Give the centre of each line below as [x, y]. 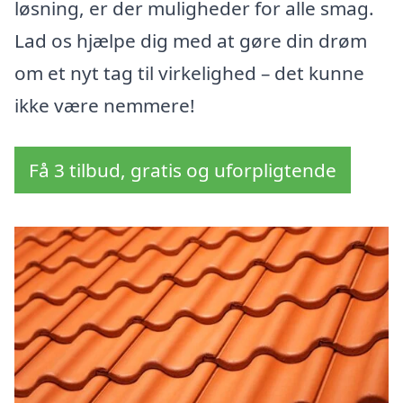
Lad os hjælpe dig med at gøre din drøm [191, 41]
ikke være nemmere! [105, 106]
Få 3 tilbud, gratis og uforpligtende [183, 170]
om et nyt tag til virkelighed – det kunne [189, 73]
